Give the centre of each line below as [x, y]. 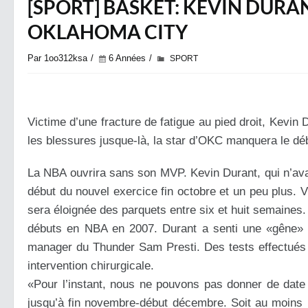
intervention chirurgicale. [91, 266]
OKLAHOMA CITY [108, 32]
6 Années [127, 58]
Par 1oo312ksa [57, 58]
